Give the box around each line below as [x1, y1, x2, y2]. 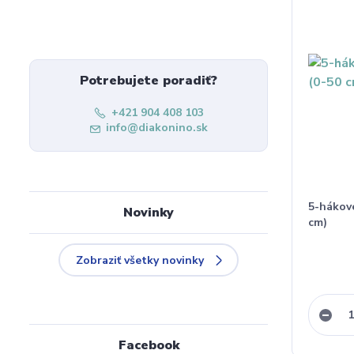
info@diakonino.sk [105, 120, 208, 135]
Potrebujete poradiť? [80, 72, 218, 89]
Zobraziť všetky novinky [76, 253, 205, 268]
